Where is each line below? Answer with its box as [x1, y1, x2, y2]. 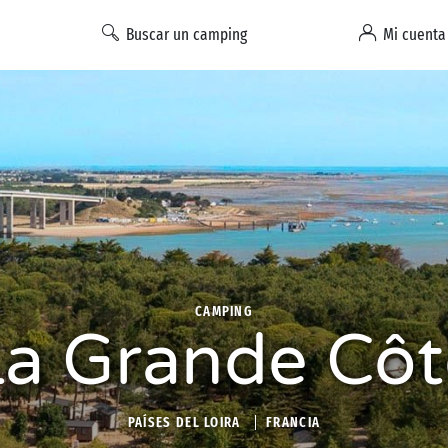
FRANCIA [266, 414, 321, 431]
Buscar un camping [126, 24, 247, 44]
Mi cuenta [383, 24, 446, 44]
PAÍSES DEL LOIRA [127, 414, 241, 431]
